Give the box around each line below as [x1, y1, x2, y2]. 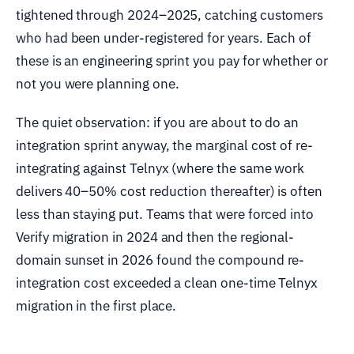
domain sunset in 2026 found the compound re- [16, 250, 305, 269]
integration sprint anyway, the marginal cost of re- [16, 136, 313, 154]
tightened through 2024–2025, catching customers [16, 6, 324, 24]
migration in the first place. [16, 296, 177, 314]
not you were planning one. [16, 74, 179, 92]
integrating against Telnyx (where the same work [16, 159, 305, 177]
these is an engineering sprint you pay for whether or [16, 51, 328, 70]
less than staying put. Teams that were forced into [16, 205, 314, 223]
